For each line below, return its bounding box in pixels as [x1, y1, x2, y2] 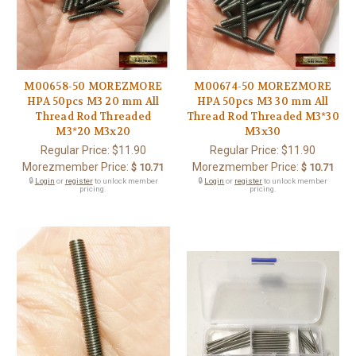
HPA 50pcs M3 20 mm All [27, 95, 160, 109]
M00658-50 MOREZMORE [24, 79, 163, 94]
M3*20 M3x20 [56, 125, 131, 139]
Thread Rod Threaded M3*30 [186, 110, 339, 124]
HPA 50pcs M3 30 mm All [197, 95, 329, 109]
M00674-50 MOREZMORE [194, 79, 332, 94]
